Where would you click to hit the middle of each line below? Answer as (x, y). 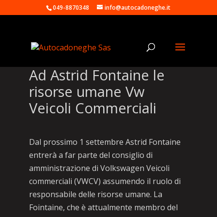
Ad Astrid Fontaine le (97, 75)
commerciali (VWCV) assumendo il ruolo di (105, 181)
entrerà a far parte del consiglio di (91, 155)
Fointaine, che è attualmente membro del (103, 207)
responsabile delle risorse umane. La (95, 194)
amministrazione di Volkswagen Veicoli (99, 168)
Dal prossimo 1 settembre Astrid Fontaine (105, 142)
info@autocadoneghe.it (138, 8)
